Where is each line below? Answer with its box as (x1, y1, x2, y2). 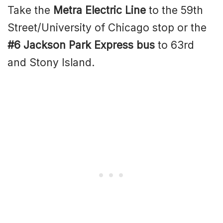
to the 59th (146, 4, 203, 17)
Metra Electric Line (53, 4, 146, 17)
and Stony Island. (7, 56, 95, 69)
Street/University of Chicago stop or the (7, 21, 207, 34)
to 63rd (155, 39, 194, 52)
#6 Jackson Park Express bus (7, 39, 155, 52)
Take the (7, 4, 53, 17)
